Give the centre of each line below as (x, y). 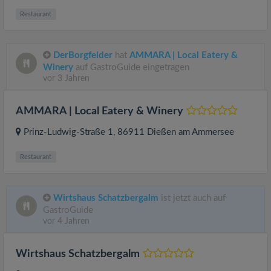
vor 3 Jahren (66, 79)
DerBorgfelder (83, 55)
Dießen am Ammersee (191, 132)
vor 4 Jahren (66, 221)
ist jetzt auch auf (192, 198)
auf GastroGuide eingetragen (131, 67)
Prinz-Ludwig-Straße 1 (68, 132)
